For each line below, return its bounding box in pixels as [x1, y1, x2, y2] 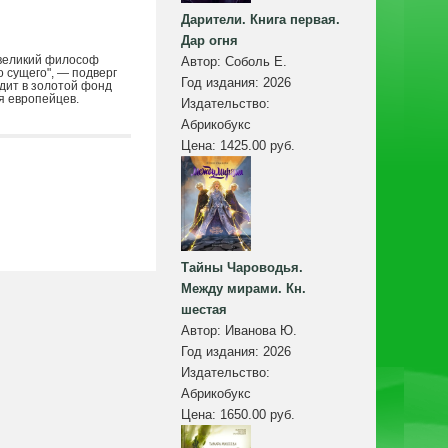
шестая [181, 302, 227, 318]
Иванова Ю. [225, 323, 297, 339]
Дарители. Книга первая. [181, 12, 340, 28]
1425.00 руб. [220, 138, 295, 154]
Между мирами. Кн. [181, 281, 306, 297]
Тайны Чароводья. [181, 260, 303, 276]
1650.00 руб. [220, 407, 295, 423]
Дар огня [181, 33, 238, 49]
